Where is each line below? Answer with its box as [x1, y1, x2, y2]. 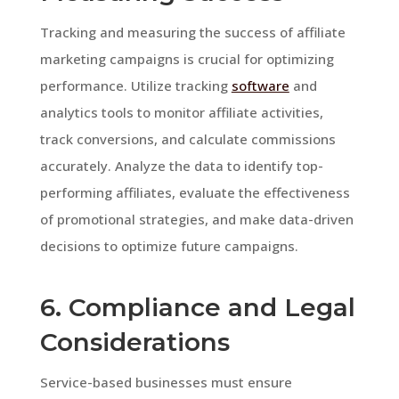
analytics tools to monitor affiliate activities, [39, 102, 323, 121]
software [231, 76, 289, 94]
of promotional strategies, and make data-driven [39, 209, 354, 228]
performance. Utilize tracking [39, 76, 232, 94]
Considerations [39, 326, 230, 357]
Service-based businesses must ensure [39, 372, 292, 391]
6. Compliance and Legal [39, 291, 355, 322]
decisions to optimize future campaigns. [39, 236, 298, 255]
